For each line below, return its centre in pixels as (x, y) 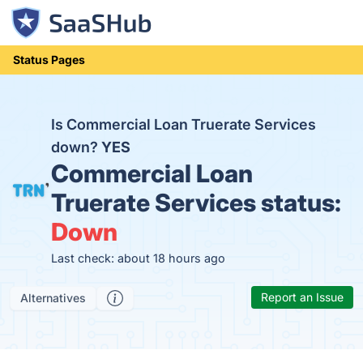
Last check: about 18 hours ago (139, 258)
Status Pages (49, 60)
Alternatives (53, 298)
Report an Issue (302, 297)
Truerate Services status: (196, 203)
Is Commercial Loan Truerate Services (184, 124)
